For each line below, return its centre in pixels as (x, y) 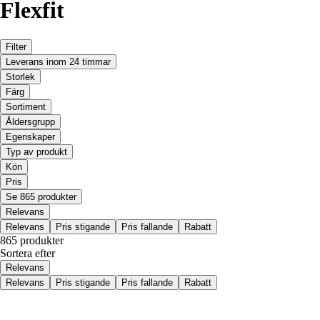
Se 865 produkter (41, 196)
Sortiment (26, 106)
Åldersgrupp (30, 121)
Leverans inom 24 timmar (58, 61)
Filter (16, 46)
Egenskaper (30, 136)
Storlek (20, 76)
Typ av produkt (36, 151)
